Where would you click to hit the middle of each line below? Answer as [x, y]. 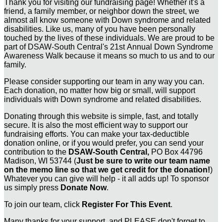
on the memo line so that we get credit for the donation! [107, 170]
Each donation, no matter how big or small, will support [100, 91]
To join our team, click [43, 205]
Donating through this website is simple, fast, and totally [101, 116]
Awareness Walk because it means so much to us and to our [109, 56]
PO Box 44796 [177, 152]
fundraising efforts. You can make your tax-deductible [97, 134]
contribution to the [36, 152]
